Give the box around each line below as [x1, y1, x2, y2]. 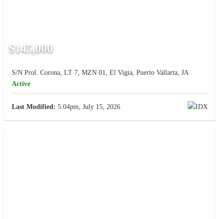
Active [11, 80, 30, 88]
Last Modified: [11, 103, 56, 111]
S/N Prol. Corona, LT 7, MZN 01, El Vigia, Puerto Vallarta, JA [11, 69, 189, 77]
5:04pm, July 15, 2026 [55, 103, 120, 111]
